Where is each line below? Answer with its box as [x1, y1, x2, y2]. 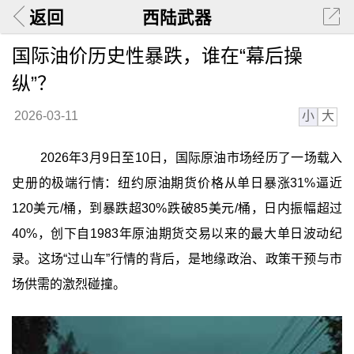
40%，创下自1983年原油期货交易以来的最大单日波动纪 [11, 227, 343, 241]
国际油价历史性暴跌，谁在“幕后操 [11, 44, 303, 66]
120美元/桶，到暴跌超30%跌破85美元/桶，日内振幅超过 [11, 201, 343, 216]
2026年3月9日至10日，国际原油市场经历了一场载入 [40, 151, 343, 165]
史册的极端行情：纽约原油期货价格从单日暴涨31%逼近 [11, 176, 343, 190]
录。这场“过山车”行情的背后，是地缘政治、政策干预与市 [11, 252, 343, 266]
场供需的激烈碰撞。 [11, 277, 126, 292]
